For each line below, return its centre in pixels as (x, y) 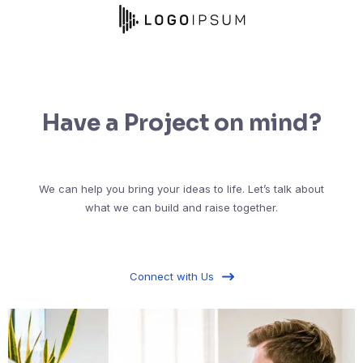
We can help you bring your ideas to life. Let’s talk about (181, 189)
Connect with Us (171, 277)
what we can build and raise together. (181, 208)
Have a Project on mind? (181, 123)
